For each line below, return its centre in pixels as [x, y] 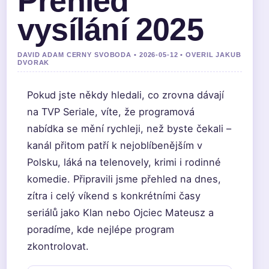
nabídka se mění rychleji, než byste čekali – [129, 128]
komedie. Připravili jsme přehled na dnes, [124, 179]
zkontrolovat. [58, 246]
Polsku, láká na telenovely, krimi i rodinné [124, 162]
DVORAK [34, 62]
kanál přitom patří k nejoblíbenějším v [115, 145]
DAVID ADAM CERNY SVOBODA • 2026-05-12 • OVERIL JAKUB [129, 55]
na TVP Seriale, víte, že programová [111, 112]
